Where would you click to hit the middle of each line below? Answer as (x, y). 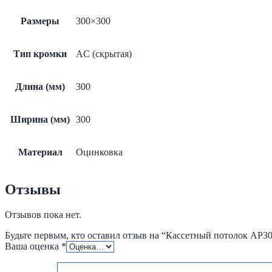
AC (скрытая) (104, 53)
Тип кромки (40, 53)
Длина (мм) (40, 86)
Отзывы (33, 189)
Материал (40, 152)
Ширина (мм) (40, 119)
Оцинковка (99, 152)
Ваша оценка (33, 246)
